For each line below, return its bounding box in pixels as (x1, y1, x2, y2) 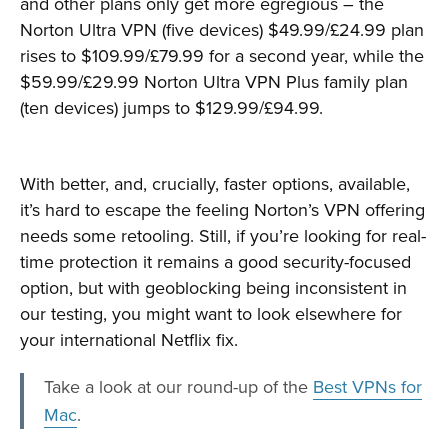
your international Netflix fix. (20, 327, 238, 353)
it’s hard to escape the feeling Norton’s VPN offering (20, 197, 425, 223)
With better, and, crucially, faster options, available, (20, 171, 410, 197)
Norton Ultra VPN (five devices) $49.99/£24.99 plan (20, 17, 424, 43)
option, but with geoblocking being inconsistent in (20, 275, 407, 301)
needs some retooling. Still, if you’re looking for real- (20, 223, 426, 249)
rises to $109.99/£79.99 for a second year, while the (20, 43, 424, 69)
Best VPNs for (313, 374, 422, 400)
